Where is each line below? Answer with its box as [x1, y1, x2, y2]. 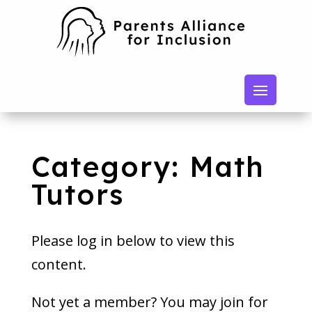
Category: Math [31, 149, 265, 184]
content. [31, 255, 86, 274]
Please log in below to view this [31, 231, 235, 250]
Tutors [31, 177, 124, 212]
